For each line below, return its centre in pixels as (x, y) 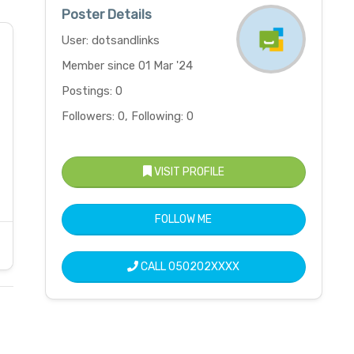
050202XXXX (204, 267)
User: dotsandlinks (110, 40)
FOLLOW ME (184, 219)
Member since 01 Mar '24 (127, 66)
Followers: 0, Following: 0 (127, 116)
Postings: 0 (92, 91)
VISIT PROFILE (188, 172)
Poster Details (106, 14)
